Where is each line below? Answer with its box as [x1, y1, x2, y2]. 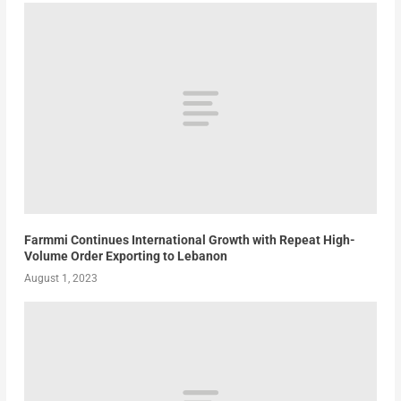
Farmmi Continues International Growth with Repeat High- [23, 233, 355, 248]
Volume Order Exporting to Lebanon [23, 249, 227, 264]
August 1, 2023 [23, 272, 98, 286]
